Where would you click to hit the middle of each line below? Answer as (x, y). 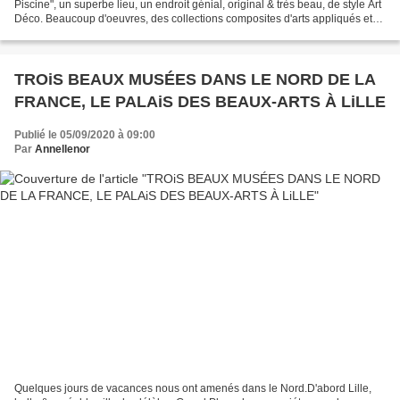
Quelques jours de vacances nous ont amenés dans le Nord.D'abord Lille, (193, 388)
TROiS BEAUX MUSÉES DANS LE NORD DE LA (195, 80)
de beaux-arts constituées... (81, 33)
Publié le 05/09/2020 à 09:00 (85, 135)
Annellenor (62, 150)
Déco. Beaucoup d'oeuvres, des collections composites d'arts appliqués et (193, 19)
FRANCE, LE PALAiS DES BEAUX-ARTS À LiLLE (200, 102)
